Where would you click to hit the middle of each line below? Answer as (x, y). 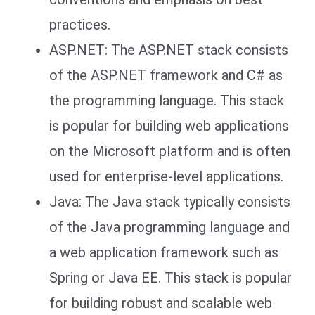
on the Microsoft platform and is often (170, 151)
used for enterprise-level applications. (166, 176)
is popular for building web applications (169, 126)
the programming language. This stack (167, 100)
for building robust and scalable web (161, 303)
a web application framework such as (164, 252)
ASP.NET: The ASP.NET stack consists (169, 50)
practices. (80, 24)
